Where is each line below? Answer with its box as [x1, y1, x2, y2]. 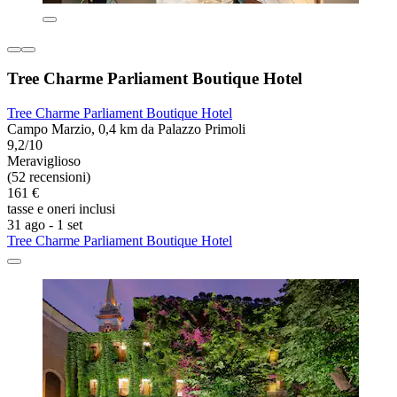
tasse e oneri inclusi [7, 201, 115, 217]
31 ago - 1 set [7, 217, 82, 233]
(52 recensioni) [7, 169, 90, 185]
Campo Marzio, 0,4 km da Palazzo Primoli [7, 121, 245, 137]
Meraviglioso [7, 153, 81, 169]
